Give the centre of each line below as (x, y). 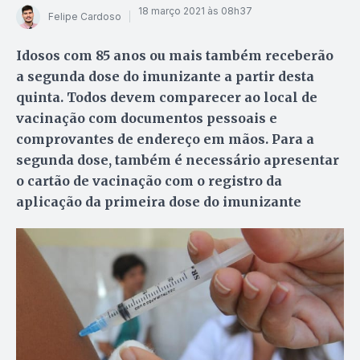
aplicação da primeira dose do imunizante (159, 201)
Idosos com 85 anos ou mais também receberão (175, 55)
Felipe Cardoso (85, 17)
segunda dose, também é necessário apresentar (178, 160)
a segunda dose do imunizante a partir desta (165, 76)
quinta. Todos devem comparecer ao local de (167, 97)
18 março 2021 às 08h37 (195, 11)
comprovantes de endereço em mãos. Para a (165, 139)
